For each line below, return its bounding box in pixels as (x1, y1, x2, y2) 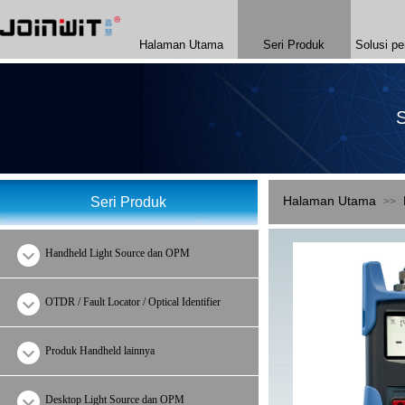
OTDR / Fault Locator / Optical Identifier (45, 296, 221, 308)
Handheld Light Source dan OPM (45, 247, 190, 259)
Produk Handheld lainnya (45, 344, 155, 357)
